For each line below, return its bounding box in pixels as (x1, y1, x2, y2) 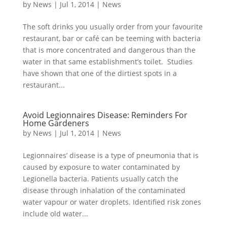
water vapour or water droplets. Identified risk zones (22, 197, 201, 207)
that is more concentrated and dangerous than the (22, 45, 196, 55)
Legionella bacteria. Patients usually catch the (22, 174, 178, 183)
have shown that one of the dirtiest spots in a (22, 68, 177, 78)
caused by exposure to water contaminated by (22, 162, 180, 172)
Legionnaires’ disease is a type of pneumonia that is (22, 150, 199, 160)
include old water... (22, 209, 88, 218)
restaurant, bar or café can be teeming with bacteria (22, 33, 201, 43)
